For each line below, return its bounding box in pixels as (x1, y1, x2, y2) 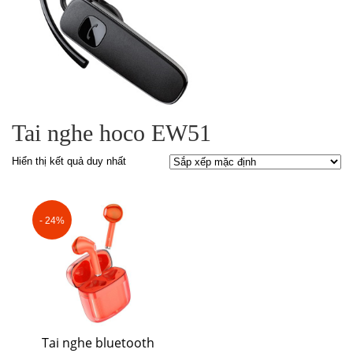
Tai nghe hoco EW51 (12, 119, 211, 146)
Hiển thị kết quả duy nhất (12, 154, 126, 167)
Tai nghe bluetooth (42, 333, 154, 351)
